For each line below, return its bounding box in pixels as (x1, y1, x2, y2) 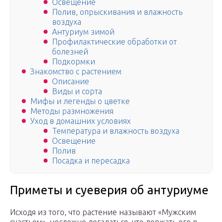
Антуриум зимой (52, 27, 114, 37)
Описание (52, 77, 89, 86)
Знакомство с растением (30, 67, 121, 76)
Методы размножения (30, 107, 113, 116)
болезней (52, 47, 88, 56)
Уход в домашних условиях (30, 116, 131, 126)
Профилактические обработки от (52, 37, 177, 47)
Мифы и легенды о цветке (30, 97, 130, 106)
